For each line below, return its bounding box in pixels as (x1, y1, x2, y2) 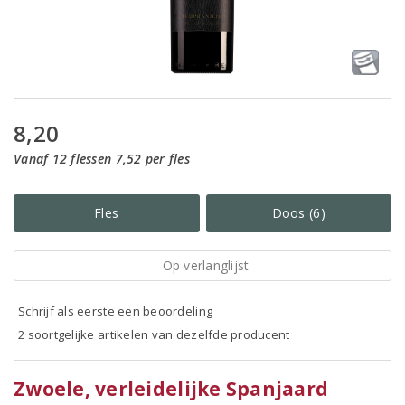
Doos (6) (271, 204, 325, 221)
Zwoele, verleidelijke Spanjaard (14, 376, 329, 401)
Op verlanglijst (162, 257, 250, 274)
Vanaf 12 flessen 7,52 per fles (14, 150, 190, 167)
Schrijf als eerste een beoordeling (18, 303, 213, 319)
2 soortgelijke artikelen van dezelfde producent (18, 326, 290, 343)
